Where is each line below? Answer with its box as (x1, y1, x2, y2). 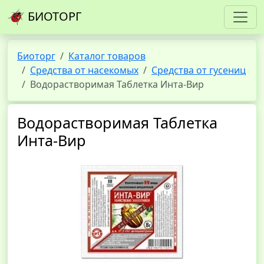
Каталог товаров (68, 49, 146, 62)
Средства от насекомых (30, 64, 138, 77)
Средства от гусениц (151, 64, 246, 77)
